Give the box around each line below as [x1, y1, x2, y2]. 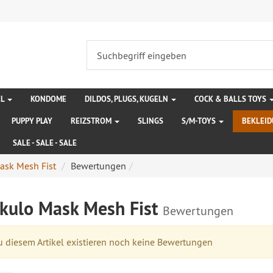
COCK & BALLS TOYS [194, 94, 268, 104]
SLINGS [138, 116, 163, 126]
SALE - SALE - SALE [13, 138, 77, 148]
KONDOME [30, 94, 66, 104]
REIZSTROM [71, 116, 113, 126]
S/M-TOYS [182, 116, 218, 126]
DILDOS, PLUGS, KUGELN [85, 94, 170, 104]
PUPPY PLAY [12, 116, 52, 126]
